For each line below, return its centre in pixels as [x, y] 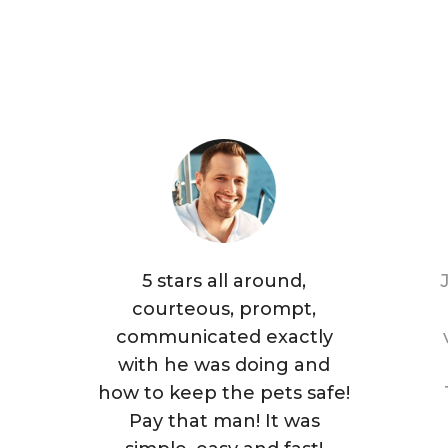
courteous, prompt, [224, 309]
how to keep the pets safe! [224, 393]
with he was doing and [224, 365]
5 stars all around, [224, 281]
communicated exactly [224, 337]
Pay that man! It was [224, 421]
